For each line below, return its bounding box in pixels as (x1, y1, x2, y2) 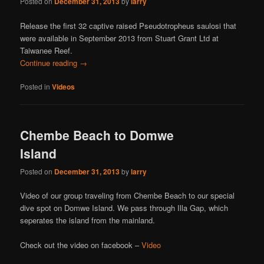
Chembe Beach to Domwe (20, 126, 174, 144)
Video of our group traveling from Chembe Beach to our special (20, 190, 235, 202)
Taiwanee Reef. (20, 44, 73, 56)
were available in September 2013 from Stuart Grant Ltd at (20, 32, 219, 44)
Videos (52, 81, 75, 92)
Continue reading (20, 57, 80, 68)
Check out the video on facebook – (20, 239, 142, 251)
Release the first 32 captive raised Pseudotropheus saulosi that (20, 19, 237, 31)
